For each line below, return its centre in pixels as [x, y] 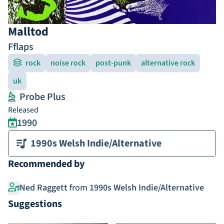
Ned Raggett [43, 188]
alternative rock [168, 63]
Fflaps [21, 47]
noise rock [68, 63]
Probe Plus [42, 97]
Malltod [28, 32]
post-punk [113, 63]
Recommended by [46, 164]
